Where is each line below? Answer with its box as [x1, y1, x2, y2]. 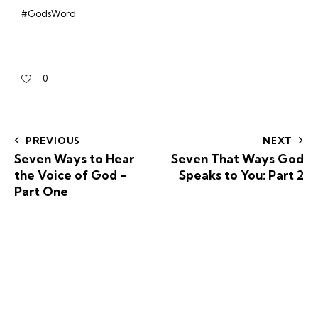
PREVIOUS [25, 134, 81, 146]
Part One [14, 183, 68, 199]
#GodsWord [21, 8, 76, 20]
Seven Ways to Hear [14, 150, 134, 166]
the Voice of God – [14, 167, 127, 182]
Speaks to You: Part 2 [179, 167, 304, 182]
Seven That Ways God [171, 150, 304, 166]
